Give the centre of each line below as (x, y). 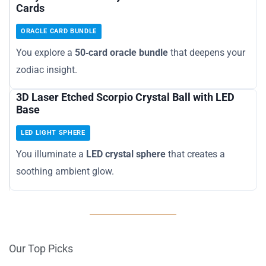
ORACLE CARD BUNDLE (59, 31)
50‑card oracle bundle (121, 52)
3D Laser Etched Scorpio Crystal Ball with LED (125, 97)
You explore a (45, 52)
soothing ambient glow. (65, 171)
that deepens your (207, 52)
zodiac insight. (47, 69)
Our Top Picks (41, 248)
